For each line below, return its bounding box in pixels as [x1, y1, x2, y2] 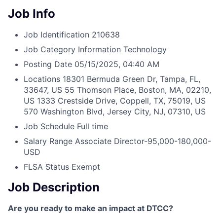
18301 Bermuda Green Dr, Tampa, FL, [63, 74, 200, 84]
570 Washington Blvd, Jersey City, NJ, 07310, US [24, 107, 206, 117]
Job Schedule [24, 121, 74, 132]
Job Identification [24, 30, 89, 40]
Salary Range [24, 136, 73, 147]
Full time [77, 121, 108, 132]
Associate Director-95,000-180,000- [75, 136, 211, 147]
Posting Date [24, 59, 72, 70]
